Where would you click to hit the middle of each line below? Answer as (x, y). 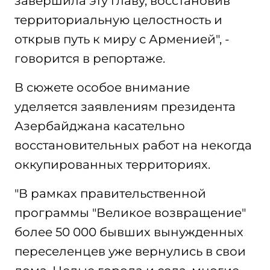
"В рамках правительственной (110, 193)
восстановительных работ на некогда (133, 145)
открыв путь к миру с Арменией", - (122, 39)
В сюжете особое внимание (102, 87)
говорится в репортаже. (90, 58)
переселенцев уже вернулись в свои (130, 251)
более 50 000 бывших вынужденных (129, 232)
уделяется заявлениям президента (125, 107)
